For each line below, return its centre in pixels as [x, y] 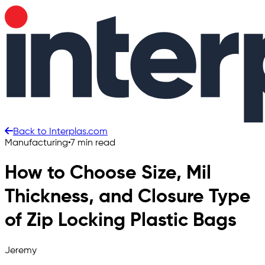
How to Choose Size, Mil [108, 174]
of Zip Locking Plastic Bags [121, 221]
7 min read [93, 143]
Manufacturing [36, 143]
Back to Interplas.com [60, 132]
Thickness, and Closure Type [128, 197]
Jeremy [21, 251]
